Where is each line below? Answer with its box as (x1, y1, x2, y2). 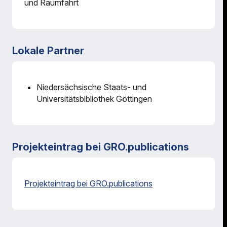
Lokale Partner (12, 45, 84, 57)
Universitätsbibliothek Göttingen (36, 94, 152, 104)
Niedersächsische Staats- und (36, 82, 146, 92)
